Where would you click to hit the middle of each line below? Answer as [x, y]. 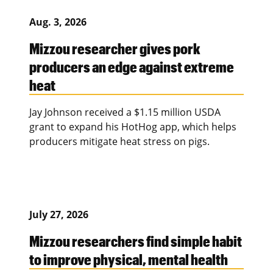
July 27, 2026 [59, 215]
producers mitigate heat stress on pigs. [119, 142]
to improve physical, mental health [129, 259]
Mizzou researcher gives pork [115, 48]
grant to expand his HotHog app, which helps [133, 127]
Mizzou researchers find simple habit [136, 241]
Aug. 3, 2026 [58, 22]
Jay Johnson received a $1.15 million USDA [125, 112]
